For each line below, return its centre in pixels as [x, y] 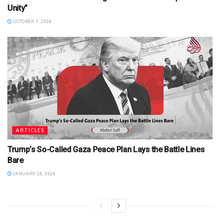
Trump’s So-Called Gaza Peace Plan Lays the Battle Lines [106, 150]
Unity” [18, 8]
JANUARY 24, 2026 [34, 174]
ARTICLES [30, 130]
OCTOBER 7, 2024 [31, 22]
